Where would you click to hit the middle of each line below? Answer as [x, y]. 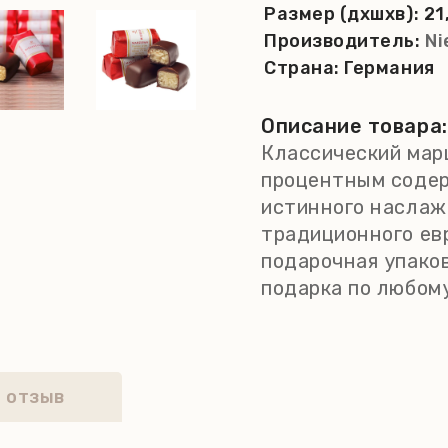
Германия [389, 68]
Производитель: [345, 41]
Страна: [304, 68]
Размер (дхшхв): [344, 14]
